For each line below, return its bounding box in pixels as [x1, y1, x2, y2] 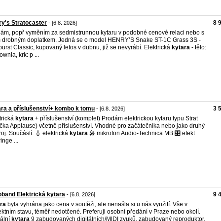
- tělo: [190, 44, 206, 51]
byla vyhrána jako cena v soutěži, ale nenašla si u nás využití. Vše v [6, 201, 187, 208]
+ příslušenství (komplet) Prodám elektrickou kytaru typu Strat [34, 115, 198, 122]
